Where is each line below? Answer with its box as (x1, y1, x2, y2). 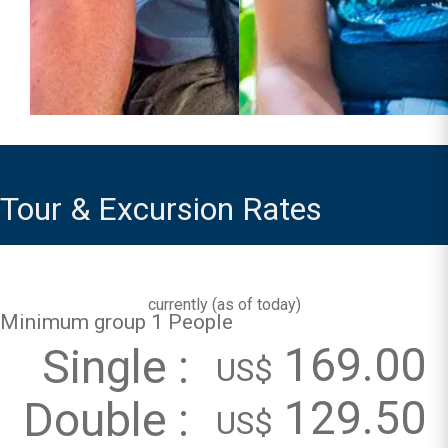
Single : (41, 340, 200, 394)
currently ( (147, 295, 217, 314)
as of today (216, 295, 296, 314)
